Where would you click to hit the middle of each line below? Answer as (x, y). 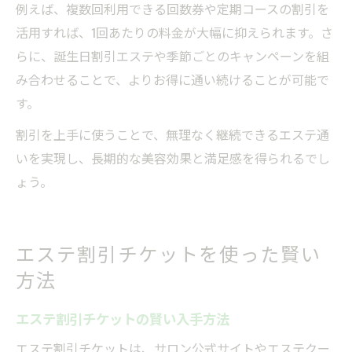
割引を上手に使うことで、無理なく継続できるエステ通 (172, 134)
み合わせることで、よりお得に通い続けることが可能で (172, 79)
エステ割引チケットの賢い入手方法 (123, 318)
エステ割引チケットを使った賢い (169, 253)
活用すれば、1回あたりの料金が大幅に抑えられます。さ (174, 32)
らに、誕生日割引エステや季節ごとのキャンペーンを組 (172, 55)
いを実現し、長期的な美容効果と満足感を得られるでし (173, 158)
